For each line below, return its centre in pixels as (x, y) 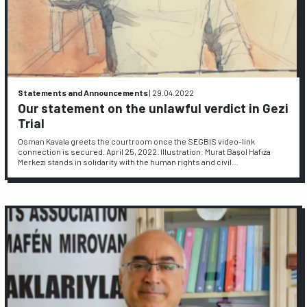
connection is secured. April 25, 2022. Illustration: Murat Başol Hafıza (145, 151)
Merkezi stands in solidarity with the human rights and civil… (128, 161)
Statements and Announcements (83, 93)
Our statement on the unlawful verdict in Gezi (153, 108)
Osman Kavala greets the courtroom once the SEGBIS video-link (137, 141)
